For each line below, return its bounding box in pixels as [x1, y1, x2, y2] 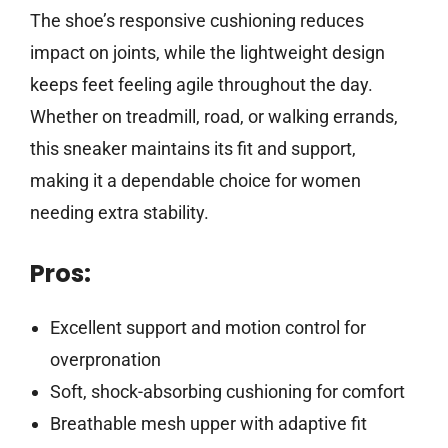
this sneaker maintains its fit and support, [30, 138, 356, 160]
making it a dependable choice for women [30, 170, 361, 192]
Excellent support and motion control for [49, 317, 366, 339]
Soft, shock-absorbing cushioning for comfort [49, 381, 405, 403]
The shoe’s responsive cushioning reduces [30, 10, 364, 32]
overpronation [49, 349, 161, 371]
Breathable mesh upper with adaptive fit [49, 413, 367, 435]
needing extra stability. [30, 202, 209, 224]
